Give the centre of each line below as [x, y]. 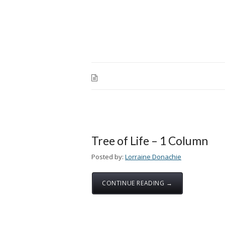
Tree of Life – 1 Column [150, 141]
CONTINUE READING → [137, 183]
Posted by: [107, 157]
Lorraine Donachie [153, 157]
